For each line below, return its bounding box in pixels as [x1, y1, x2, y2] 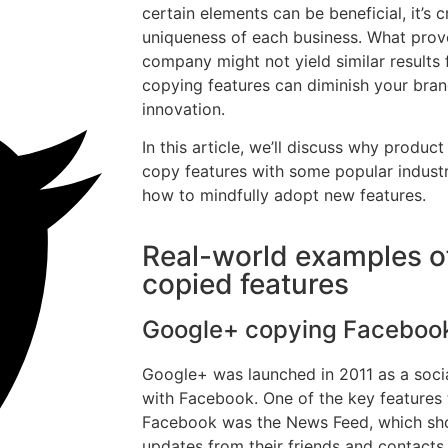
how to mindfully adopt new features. [142, 185, 426, 206]
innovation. [142, 98, 225, 119]
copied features [142, 266, 349, 301]
